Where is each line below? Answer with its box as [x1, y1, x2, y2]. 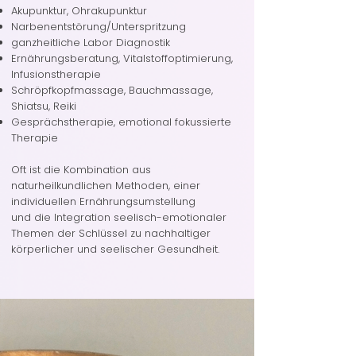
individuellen [11, 194, 79, 209]
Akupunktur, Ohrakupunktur [11, 3, 147, 18]
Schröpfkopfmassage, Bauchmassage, [11, 83, 213, 98]
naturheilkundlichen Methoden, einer [11, 178, 200, 193]
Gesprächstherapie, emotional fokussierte [11, 114, 231, 130]
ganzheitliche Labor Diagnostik [11, 35, 170, 50]
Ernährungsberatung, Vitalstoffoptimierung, [11, 51, 233, 66]
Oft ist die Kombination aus [11, 162, 151, 177]
